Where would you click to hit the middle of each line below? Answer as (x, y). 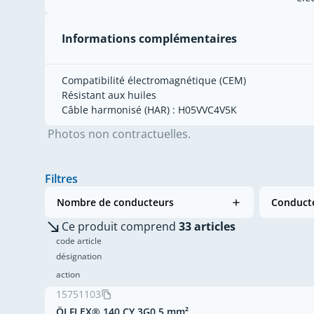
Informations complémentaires (149, 39)
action (68, 275)
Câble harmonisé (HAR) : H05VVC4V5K (149, 110)
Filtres (61, 179)
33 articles (207, 227)
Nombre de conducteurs (115, 203)
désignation (79, 257)
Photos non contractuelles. (119, 134)
